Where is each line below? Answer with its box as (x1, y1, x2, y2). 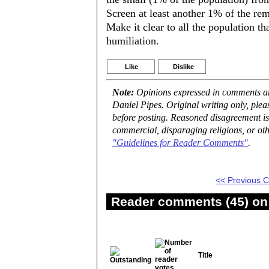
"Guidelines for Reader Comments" (112, 138, 248, 148)
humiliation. (106, 35, 159, 47)
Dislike (173, 63, 194, 70)
